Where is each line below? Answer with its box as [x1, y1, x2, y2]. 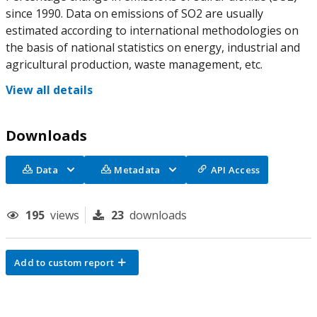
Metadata [114, 163, 161, 176]
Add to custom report [14, 256, 114, 269]
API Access [210, 163, 260, 176]
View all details [6, 82, 93, 98]
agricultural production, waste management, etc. [6, 57, 263, 72]
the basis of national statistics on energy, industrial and [6, 40, 300, 55]
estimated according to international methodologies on [6, 23, 299, 38]
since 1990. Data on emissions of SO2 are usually [6, 6, 263, 21]
